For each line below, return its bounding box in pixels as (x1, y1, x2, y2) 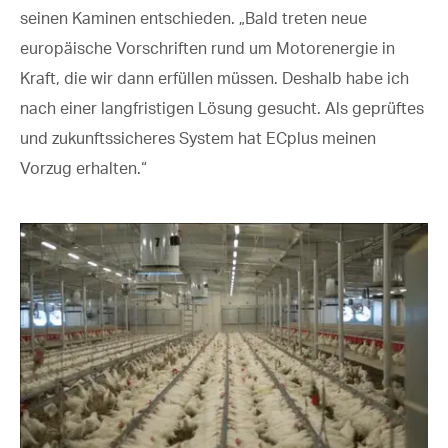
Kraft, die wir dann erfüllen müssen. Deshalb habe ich (20, 67, 409, 88)
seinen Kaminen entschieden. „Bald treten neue (20, 7, 367, 28)
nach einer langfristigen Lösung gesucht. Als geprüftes (20, 97, 424, 118)
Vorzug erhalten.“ (20, 157, 147, 178)
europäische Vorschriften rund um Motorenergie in (20, 37, 395, 58)
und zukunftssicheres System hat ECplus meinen (20, 127, 376, 148)
